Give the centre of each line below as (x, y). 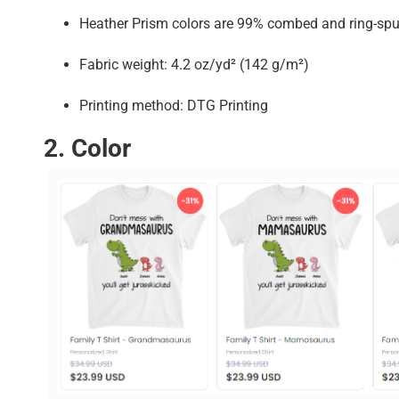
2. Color (87, 149)
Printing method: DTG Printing (174, 106)
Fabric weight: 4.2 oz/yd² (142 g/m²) (194, 65)
